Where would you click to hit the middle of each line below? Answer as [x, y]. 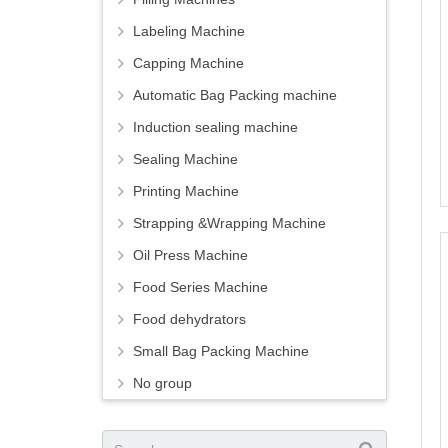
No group [162, 383]
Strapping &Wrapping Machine [229, 223]
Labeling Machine [189, 31]
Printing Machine [186, 191]
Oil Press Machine [190, 255]
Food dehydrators [189, 319]
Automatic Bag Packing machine [235, 95]
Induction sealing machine [215, 127]
